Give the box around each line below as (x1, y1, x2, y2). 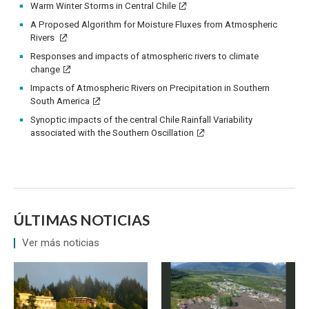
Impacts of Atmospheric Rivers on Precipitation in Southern (30, 83, 270, 94)
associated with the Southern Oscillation (30, 128, 194, 139)
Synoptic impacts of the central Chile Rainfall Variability (30, 114, 252, 126)
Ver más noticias (22, 237, 99, 250)
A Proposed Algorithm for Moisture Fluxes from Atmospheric (30, 19, 277, 30)
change (30, 64, 60, 75)
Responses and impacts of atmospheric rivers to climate (30, 51, 259, 62)
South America (30, 96, 90, 107)
